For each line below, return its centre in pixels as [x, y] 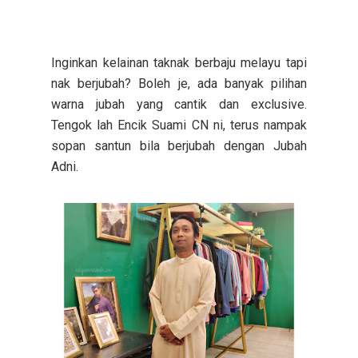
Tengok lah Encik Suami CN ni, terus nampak [179, 125]
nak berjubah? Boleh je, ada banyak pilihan [179, 83]
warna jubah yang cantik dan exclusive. [179, 104]
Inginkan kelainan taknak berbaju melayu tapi [179, 62]
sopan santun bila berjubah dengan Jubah [179, 145]
